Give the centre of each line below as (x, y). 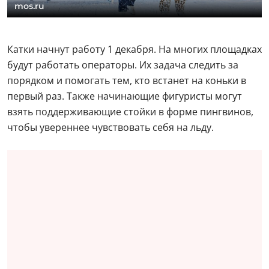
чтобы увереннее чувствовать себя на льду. (110, 127)
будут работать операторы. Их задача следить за (123, 65)
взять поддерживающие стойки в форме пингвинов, (130, 111)
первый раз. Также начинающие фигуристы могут (125, 96)
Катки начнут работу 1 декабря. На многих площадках (134, 49)
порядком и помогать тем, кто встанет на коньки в (127, 80)
